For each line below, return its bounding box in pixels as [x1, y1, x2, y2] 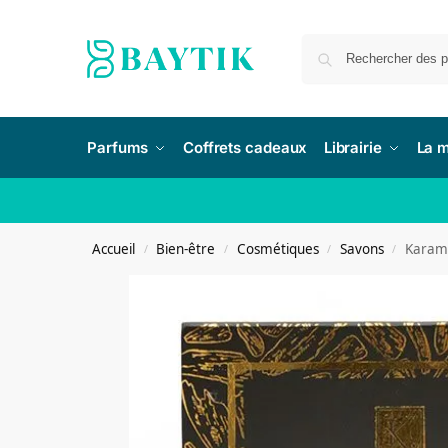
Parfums [87, 138, 149, 157]
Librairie [323, 138, 382, 157]
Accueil [92, 240, 136, 258]
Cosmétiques [236, 240, 319, 258]
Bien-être [156, 240, 216, 258]
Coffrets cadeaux [182, 138, 308, 157]
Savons [339, 240, 384, 258]
